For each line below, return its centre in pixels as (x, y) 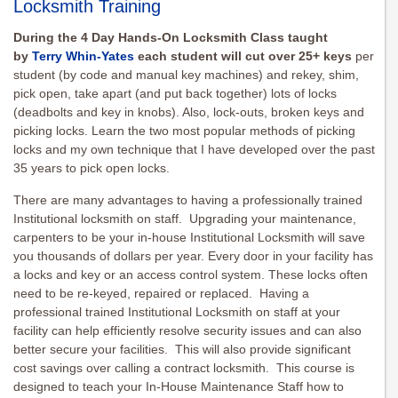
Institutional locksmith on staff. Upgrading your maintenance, (185, 219)
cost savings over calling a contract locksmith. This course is (184, 368)
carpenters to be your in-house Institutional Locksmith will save (189, 238)
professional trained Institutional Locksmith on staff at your (177, 312)
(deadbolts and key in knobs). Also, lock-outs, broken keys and (189, 112)
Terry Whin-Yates (83, 56)
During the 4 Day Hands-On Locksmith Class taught (171, 38)
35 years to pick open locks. (92, 168)
